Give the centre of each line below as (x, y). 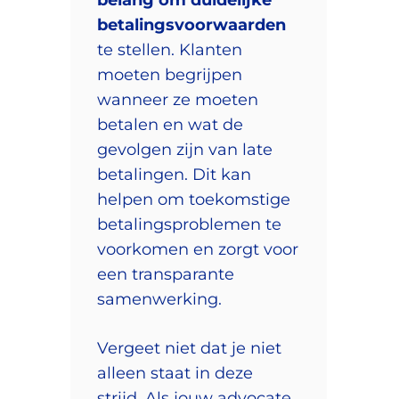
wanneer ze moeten (178, 99)
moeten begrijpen (170, 74)
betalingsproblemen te (189, 224)
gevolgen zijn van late (185, 149)
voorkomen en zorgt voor (198, 249)
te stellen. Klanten (170, 49)
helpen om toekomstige (194, 199)
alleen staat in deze (175, 373)
